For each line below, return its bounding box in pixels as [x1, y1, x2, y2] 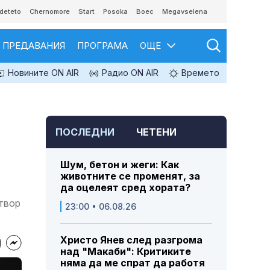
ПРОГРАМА [77, 40, 128, 51]
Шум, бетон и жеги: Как [60, 159, 179, 171]
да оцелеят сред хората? [60, 181, 190, 194]
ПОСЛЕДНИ [55, 126, 115, 139]
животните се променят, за [60, 170, 200, 183]
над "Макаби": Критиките [60, 245, 191, 258]
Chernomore [30, 7, 70, 16]
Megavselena [162, 7, 207, 16]
